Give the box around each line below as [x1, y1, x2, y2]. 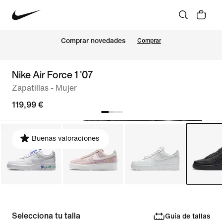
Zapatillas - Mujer [12, 84, 77, 92]
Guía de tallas [165, 212, 210, 220]
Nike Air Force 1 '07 [12, 67, 93, 82]
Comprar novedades [61, 37, 125, 45]
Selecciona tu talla [12, 212, 80, 220]
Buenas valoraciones [32, 135, 99, 142]
